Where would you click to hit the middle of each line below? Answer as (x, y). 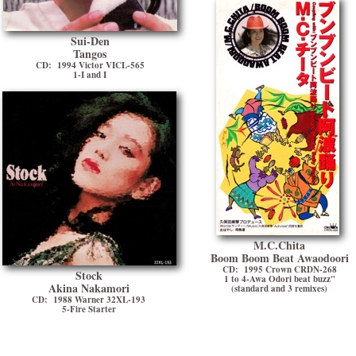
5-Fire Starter (89, 309)
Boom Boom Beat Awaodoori (279, 258)
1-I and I (90, 75)
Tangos (90, 54)
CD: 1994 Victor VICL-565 (90, 65)
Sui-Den (90, 41)
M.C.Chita (279, 245)
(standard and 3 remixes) (279, 288)
